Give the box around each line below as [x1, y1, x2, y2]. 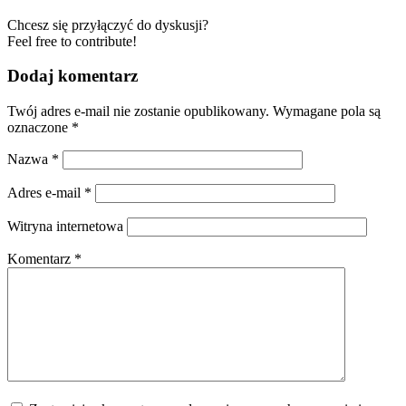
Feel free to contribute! [7, 33, 137, 49]
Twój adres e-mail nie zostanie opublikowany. [7, 103, 269, 120]
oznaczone [7, 120, 72, 136]
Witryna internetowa [7, 218, 123, 235]
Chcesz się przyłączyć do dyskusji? [7, 16, 208, 33]
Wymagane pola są [273, 103, 381, 120]
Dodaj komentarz [7, 66, 138, 86]
